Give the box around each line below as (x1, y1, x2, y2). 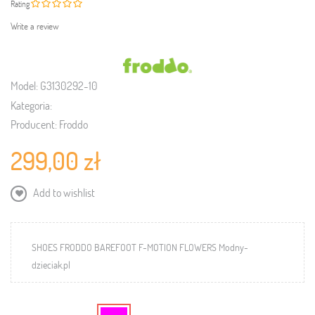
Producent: (11, 116, 57, 131)
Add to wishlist (31, 184, 95, 200)
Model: (11, 77, 38, 93)
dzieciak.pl (32, 257, 70, 271)
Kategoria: (11, 97, 52, 112)
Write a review (11, 20, 59, 32)
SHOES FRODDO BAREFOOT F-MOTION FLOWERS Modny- (32, 240, 248, 254)
